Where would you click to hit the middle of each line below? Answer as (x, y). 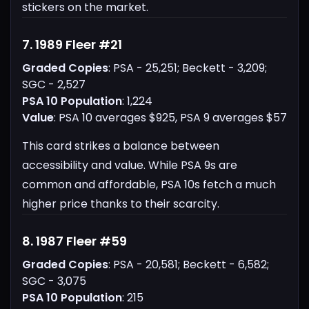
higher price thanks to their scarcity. (121, 204)
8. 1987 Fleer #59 (74, 241)
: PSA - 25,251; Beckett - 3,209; (188, 68)
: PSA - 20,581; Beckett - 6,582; (189, 265)
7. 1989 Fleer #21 (72, 45)
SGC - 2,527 (54, 85)
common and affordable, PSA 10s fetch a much (149, 185)
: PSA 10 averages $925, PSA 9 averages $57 (170, 118)
